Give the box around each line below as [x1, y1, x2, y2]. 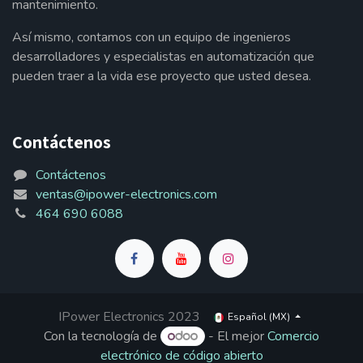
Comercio [267, 327, 319, 346]
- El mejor [204, 327, 267, 346]
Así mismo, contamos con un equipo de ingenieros [12, 28, 291, 46]
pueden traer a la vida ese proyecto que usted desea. [12, 66, 311, 85]
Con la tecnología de [44, 327, 161, 346]
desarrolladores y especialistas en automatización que [12, 47, 314, 66]
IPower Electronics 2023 [58, 308, 200, 327]
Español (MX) [228, 310, 291, 324]
